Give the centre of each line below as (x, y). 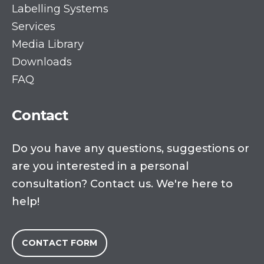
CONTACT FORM (60, 243)
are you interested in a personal (100, 166)
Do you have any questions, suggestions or (131, 149)
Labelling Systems (60, 9)
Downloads (42, 62)
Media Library (48, 44)
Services (34, 26)
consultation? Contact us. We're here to (122, 184)
